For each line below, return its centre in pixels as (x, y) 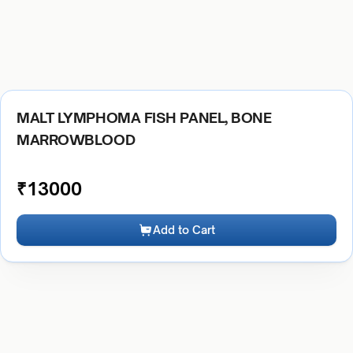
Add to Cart (184, 230)
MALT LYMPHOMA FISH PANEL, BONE (144, 117)
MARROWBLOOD (76, 139)
